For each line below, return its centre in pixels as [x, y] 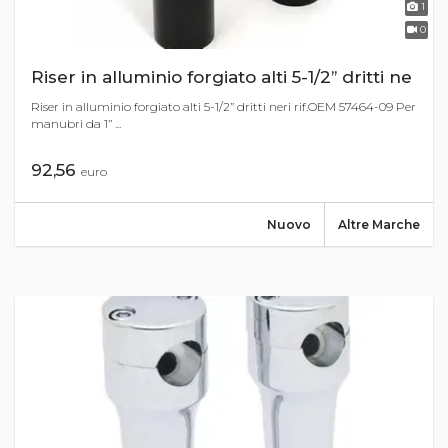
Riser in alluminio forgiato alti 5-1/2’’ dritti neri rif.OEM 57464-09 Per [223, 106]
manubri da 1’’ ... [76, 123]
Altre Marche [379, 224]
